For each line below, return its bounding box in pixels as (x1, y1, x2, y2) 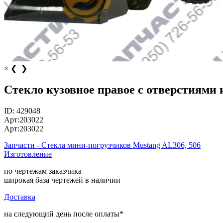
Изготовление (4, 149, 52, 158)
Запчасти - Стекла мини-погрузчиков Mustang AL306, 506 (4, 140, 201, 149)
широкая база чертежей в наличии (4, 175, 120, 184)
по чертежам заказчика (4, 166, 82, 175)
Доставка (4, 192, 35, 201)
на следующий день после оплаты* (4, 209, 123, 218)
